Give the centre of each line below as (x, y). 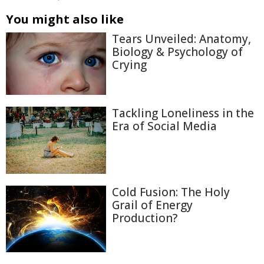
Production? (145, 218)
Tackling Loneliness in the (183, 113)
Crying (129, 65)
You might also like (65, 19)
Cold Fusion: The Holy (171, 192)
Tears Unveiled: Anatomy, (181, 39)
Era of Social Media (164, 126)
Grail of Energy (152, 205)
